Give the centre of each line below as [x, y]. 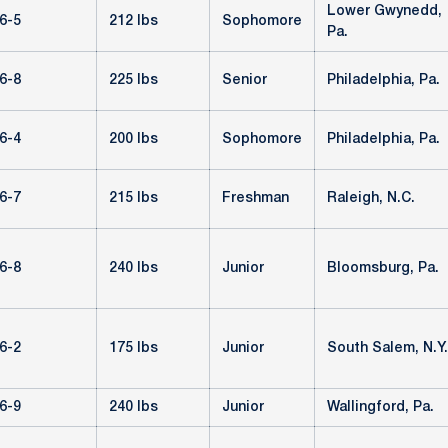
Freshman [255, 198]
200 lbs [133, 139]
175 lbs [133, 348]
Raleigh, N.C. [371, 198]
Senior [244, 80]
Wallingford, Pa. [380, 407]
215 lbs [133, 198]
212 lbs [133, 21]
